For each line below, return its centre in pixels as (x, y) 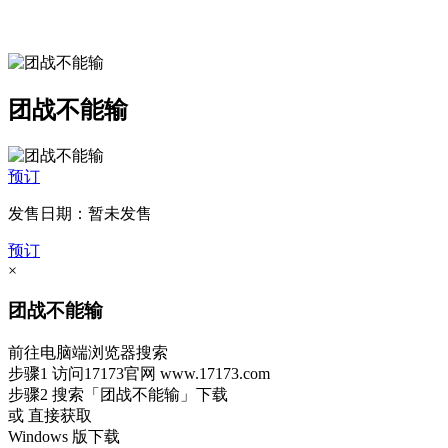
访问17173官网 (104, 374)
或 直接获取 (50, 416)
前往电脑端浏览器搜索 (88, 353)
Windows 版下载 (64, 437)
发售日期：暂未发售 (80, 213)
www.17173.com (215, 374)
